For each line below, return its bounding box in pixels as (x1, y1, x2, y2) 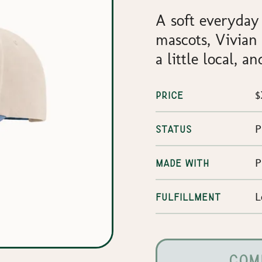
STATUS (156, 124, 192, 134)
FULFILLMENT (156, 192, 221, 202)
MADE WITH (156, 158, 209, 168)
